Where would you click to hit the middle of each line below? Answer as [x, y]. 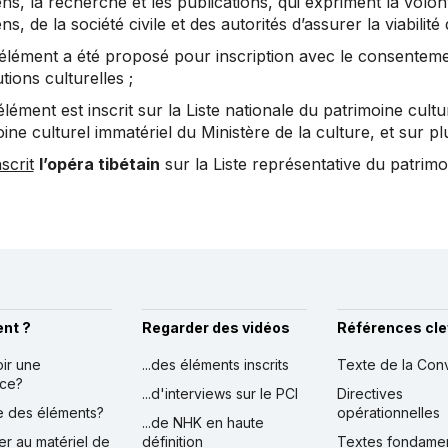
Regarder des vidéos [215, 328]
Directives [369, 394]
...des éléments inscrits [215, 365]
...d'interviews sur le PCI [219, 394]
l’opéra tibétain [99, 164]
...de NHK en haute [202, 423]
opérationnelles [388, 413]
